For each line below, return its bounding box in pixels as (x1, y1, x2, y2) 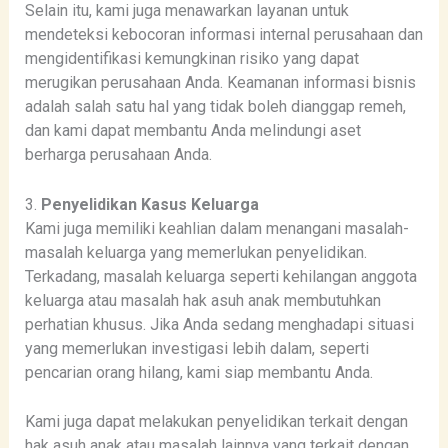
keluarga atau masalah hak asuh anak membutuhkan (24, 290, 381, 310)
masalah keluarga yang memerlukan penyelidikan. (24, 242, 367, 262)
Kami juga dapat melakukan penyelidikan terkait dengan (24, 412, 408, 432)
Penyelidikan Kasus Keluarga (40, 194, 259, 214)
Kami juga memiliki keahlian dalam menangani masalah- (24, 218, 409, 238)
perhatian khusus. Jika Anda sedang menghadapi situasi (24, 314, 414, 334)
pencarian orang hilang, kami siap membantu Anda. (24, 362, 373, 382)
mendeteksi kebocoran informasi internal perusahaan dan (24, 24, 423, 44)
